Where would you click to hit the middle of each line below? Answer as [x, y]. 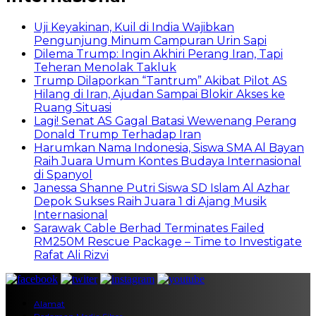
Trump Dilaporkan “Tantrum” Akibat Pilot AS [160, 80]
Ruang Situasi [73, 107]
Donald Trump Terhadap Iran [117, 134]
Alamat [49, 303]
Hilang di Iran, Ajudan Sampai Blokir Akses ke [159, 94]
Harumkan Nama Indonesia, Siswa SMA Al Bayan [169, 147]
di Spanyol [63, 174]
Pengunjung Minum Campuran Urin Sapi [150, 40]
